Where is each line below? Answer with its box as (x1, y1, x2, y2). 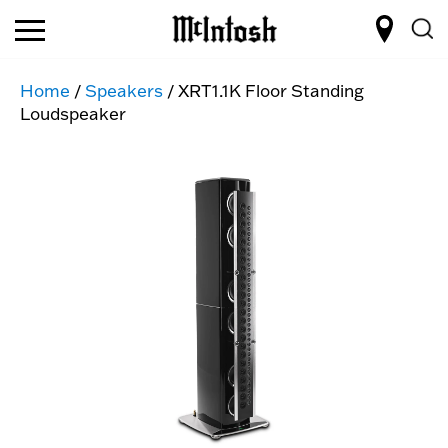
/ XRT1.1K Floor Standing (163, 80, 364, 101)
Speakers (85, 80, 163, 101)
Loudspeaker (20, 103, 126, 124)
